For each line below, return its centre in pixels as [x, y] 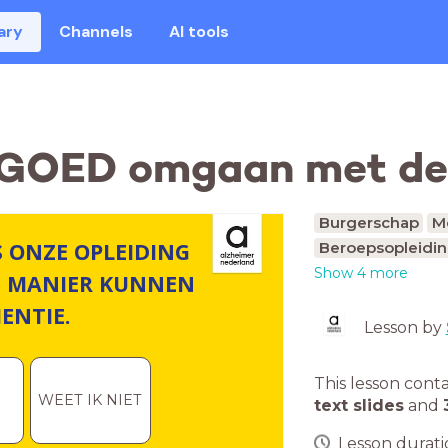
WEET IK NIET [90, 400]
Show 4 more [361, 273]
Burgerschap [368, 222]
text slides [359, 405]
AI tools [199, 31]
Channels [96, 31]
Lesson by [404, 327]
